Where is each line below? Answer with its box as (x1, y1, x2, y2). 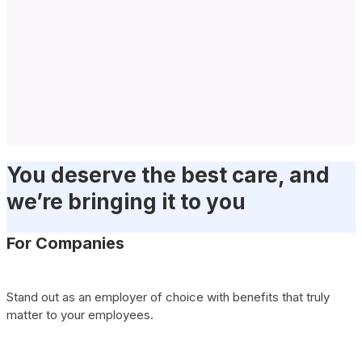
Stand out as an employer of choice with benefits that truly (6, 288, 330, 305)
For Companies (6, 233, 124, 253)
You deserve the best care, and (6, 162, 330, 188)
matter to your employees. (6, 306, 154, 322)
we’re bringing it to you (6, 189, 246, 215)
